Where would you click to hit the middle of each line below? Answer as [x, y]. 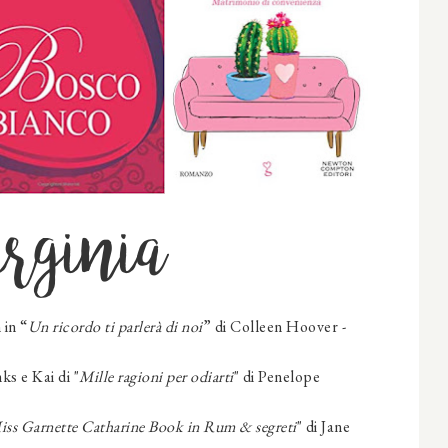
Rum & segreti [250, 427]
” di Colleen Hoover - [274, 327]
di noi [183, 327]
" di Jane [325, 427]
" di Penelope [276, 377]
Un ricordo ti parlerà [94, 327]
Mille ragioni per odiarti [156, 377]
